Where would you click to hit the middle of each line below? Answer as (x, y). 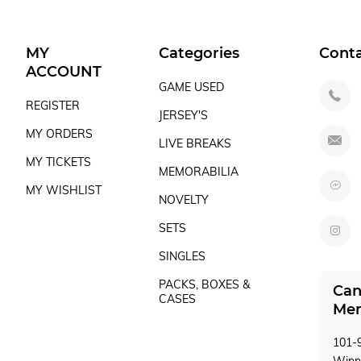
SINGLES (183, 256)
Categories (199, 53)
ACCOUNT (63, 72)
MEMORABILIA (199, 172)
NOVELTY (184, 200)
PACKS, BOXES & (205, 284)
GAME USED (192, 87)
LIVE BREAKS (195, 143)
